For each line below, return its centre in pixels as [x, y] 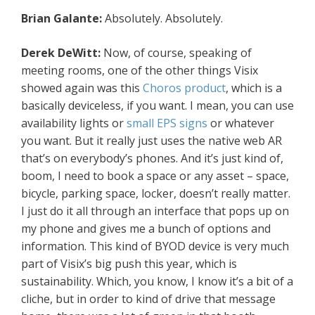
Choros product [184, 88]
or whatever [241, 123]
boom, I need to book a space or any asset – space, [155, 176]
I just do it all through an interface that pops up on [155, 211]
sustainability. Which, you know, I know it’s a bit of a [157, 282]
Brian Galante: [63, 19]
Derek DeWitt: [62, 53]
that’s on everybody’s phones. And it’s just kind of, [152, 159]
